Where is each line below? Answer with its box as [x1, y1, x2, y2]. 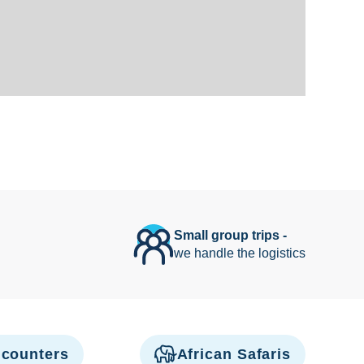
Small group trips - [174, 228, 287, 242]
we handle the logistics [174, 246, 305, 260]
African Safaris [176, 346, 291, 362]
